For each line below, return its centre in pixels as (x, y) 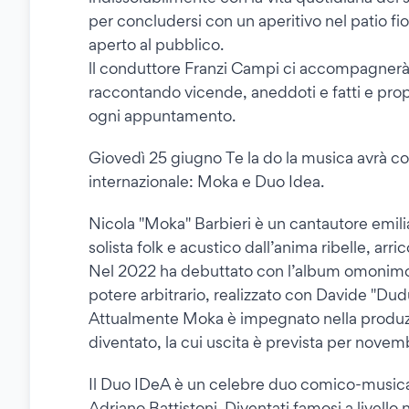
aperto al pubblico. (156, 45)
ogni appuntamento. (162, 116)
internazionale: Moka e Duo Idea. (206, 182)
